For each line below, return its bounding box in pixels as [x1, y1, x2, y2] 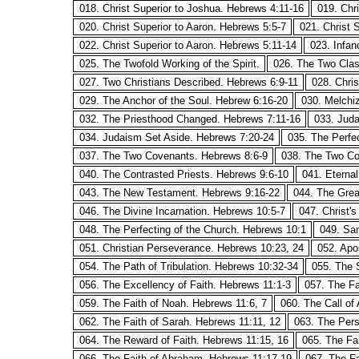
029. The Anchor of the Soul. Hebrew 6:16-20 [79, 95, 288, 107]
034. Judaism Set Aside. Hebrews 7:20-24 [79, 131, 274, 143]
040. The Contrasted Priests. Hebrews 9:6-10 [79, 168, 288, 180]
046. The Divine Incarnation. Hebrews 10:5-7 [79, 205, 285, 217]
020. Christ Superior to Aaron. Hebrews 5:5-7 [79, 21, 286, 33]
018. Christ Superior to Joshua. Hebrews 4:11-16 [79, 2, 304, 14]
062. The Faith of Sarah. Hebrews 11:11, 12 [79, 316, 280, 328]
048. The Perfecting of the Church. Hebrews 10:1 [79, 224, 306, 236]
